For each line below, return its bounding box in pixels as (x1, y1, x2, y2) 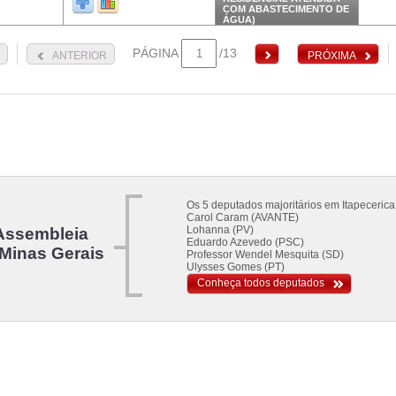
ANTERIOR (52, 49, 107, 62)
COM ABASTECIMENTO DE (223, 4, 349, 14)
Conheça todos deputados (197, 277, 324, 289)
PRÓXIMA (308, 49, 356, 62)
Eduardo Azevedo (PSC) (187, 236, 304, 248)
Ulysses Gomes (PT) (187, 261, 285, 273)
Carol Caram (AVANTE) (187, 211, 299, 224)
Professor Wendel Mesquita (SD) (187, 248, 344, 261)
